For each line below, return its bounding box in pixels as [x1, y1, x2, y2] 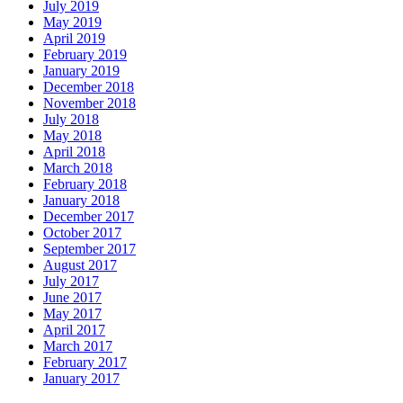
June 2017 [43, 290, 102, 306]
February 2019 [43, 47, 127, 63]
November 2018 [43, 95, 136, 112]
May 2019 [43, 14, 102, 31]
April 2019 [43, 31, 105, 47]
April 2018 [43, 144, 105, 160]
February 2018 [43, 176, 127, 193]
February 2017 [43, 354, 127, 371]
